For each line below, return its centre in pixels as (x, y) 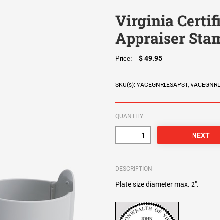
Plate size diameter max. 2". (157, 184)
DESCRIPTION (134, 169)
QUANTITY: (130, 117)
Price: (126, 59)
